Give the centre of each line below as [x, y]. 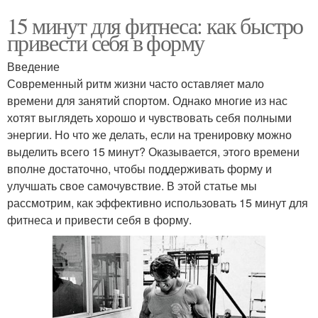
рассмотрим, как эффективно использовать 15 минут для [158, 202]
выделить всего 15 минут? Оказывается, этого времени [153, 151]
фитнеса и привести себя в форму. [99, 219]
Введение [33, 66]
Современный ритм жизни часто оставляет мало [136, 83]
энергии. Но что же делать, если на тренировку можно [149, 134]
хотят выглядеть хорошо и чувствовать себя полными [149, 117]
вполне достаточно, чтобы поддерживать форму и [139, 168]
